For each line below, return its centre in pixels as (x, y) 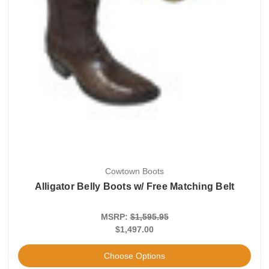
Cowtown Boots (134, 171)
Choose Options (134, 256)
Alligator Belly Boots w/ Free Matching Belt (134, 187)
